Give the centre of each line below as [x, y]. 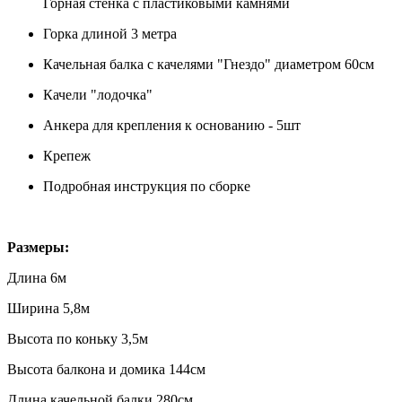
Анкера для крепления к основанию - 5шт [172, 125]
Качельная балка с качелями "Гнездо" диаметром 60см [209, 64]
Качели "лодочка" [98, 94]
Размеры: [38, 247]
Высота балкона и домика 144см [106, 369]
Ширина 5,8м [48, 308]
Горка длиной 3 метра [110, 33]
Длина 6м [37, 277]
